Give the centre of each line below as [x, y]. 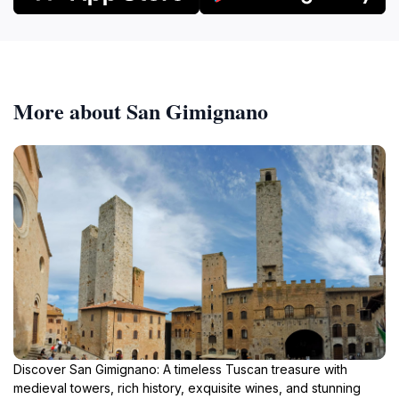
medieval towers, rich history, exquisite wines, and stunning [187, 387]
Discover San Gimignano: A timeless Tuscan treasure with [180, 369]
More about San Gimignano [141, 110]
